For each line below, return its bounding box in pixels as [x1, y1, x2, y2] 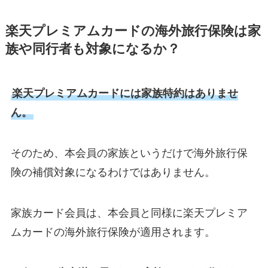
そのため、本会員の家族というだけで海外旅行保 [10, 147, 248, 159]
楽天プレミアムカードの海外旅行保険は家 [5, 24, 261, 39]
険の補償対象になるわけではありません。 [10, 166, 215, 178]
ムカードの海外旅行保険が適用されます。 [10, 226, 215, 238]
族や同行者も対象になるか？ [5, 42, 180, 57]
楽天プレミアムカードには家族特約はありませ [11, 87, 238, 100]
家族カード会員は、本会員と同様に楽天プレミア [10, 206, 248, 219]
